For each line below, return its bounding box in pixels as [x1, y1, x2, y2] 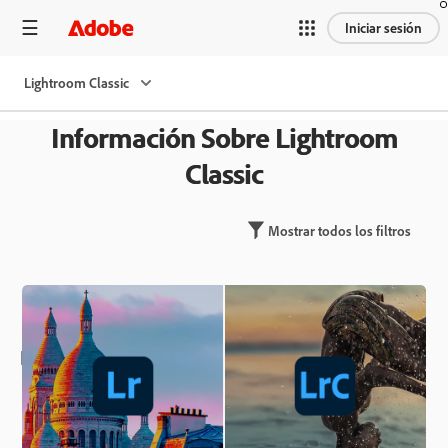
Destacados [20, 344, 116, 370]
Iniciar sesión [345, 18, 422, 36]
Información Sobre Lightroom [50, 120, 398, 155]
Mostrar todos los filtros [267, 221, 411, 239]
